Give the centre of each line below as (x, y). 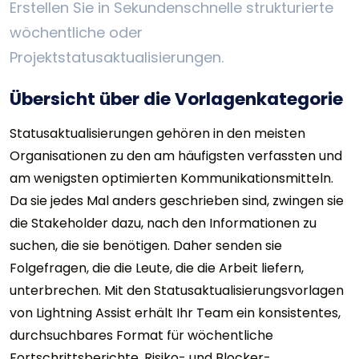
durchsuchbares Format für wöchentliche (141, 335)
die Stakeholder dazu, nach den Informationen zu (163, 223)
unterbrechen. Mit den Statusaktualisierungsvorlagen (177, 290)
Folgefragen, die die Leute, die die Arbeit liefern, (157, 268)
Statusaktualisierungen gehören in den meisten (157, 133)
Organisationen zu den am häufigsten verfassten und (176, 155)
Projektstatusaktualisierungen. (117, 57)
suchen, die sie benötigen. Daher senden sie (146, 245)
